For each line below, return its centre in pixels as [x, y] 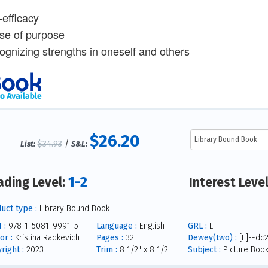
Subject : [204, 249]
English [150, 226]
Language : [116, 226]
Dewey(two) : [212, 237]
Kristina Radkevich [46, 237]
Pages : [109, 237]
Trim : [106, 249]
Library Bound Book [73, 208]
